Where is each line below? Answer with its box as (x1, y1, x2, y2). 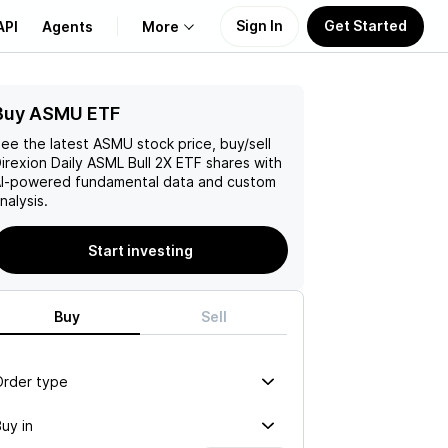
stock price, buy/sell (133, 135, 271, 152)
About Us (27, 103, 100, 124)
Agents (42, 17, 93, 35)
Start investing (87, 241, 193, 259)
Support (27, 199, 92, 220)
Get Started (324, 16, 407, 34)
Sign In (236, 16, 283, 34)
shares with (202, 154, 282, 171)
